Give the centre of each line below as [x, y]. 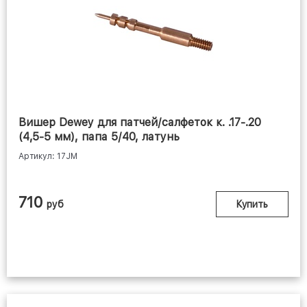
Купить [252, 205]
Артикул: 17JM [48, 157]
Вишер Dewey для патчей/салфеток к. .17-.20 [140, 123]
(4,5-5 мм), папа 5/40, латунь [99, 137]
